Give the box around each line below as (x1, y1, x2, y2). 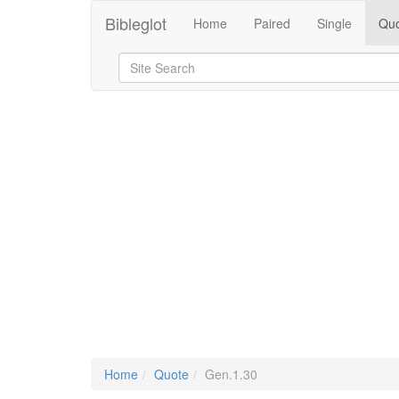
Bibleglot (105, 12, 167, 35)
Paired (254, 14, 290, 32)
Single (317, 14, 352, 32)
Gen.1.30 (205, 365, 257, 383)
